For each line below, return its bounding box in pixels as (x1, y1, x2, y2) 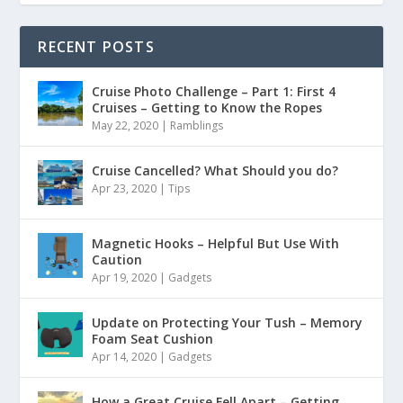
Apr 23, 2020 (92, 181, 157, 197)
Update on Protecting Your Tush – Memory (92, 314, 363, 332)
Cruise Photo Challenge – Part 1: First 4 (92, 83, 336, 101)
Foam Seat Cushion (92, 330, 214, 348)
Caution (92, 251, 143, 269)
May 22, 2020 (92, 118, 159, 134)
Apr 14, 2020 (92, 349, 157, 365)
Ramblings (170, 118, 224, 134)
